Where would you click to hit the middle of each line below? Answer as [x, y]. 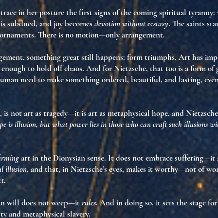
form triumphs [151, 57]
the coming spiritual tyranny [167, 12]
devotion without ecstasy [131, 24]
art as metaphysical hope [128, 113]
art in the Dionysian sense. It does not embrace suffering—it [118, 158]
